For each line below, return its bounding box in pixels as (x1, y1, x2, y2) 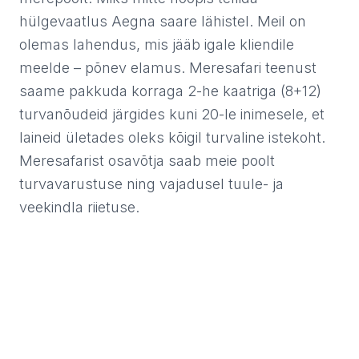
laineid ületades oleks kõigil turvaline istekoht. (19, 129, 325, 147)
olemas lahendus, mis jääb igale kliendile (19, 36, 294, 54)
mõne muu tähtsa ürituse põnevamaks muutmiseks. (19, 274, 317, 291)
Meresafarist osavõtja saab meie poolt (19, 152, 275, 170)
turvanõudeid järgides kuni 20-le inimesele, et (19, 106, 325, 123)
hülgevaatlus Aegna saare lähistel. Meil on (19, 13, 306, 30)
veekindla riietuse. (19, 199, 139, 216)
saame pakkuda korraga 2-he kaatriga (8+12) (19, 83, 321, 100)
